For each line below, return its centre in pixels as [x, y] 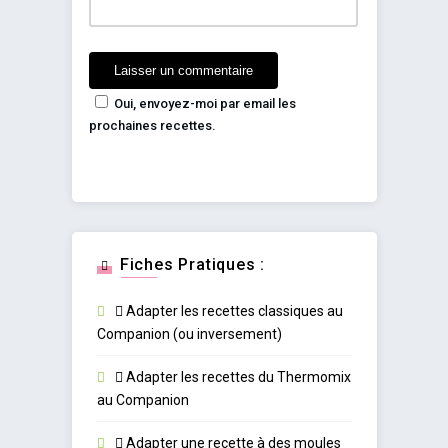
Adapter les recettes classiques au [232, 310]
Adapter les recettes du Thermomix [236, 376]
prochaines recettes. [152, 125]
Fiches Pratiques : [192, 264]
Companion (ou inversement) [189, 333]
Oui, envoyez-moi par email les [205, 103]
